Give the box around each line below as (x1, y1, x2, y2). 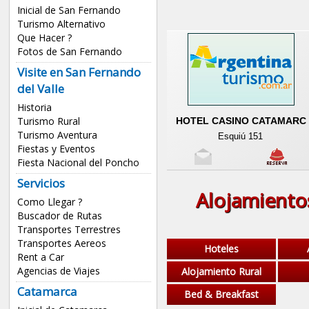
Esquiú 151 (217, 131, 263, 142)
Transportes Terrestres (17, 223, 121, 237)
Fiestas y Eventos (17, 142, 95, 156)
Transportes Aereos (17, 237, 106, 250)
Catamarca (17, 283, 77, 300)
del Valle (17, 81, 64, 97)
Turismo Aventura (17, 128, 97, 142)
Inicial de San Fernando (17, 3, 121, 17)
